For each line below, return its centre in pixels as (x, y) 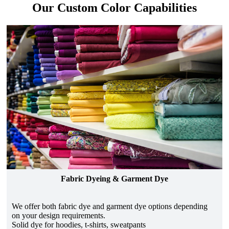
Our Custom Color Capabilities (114, 8)
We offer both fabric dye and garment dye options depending (109, 206)
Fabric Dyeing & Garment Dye (114, 178)
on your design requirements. (58, 215)
